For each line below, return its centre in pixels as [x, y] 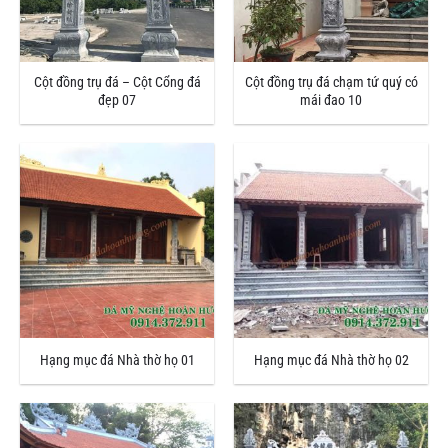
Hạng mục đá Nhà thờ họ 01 [117, 361]
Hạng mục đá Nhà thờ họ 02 [331, 361]
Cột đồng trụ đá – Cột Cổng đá [117, 83]
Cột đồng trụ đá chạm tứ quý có [331, 83]
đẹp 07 [117, 101]
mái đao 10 [331, 101]
